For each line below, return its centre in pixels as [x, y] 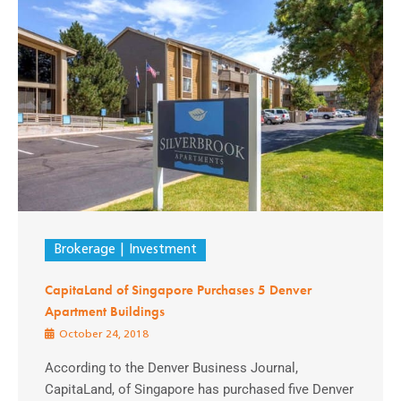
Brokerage [85, 250]
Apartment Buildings [105, 311]
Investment [162, 250]
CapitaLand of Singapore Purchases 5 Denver [178, 290]
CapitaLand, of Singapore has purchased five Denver [199, 389]
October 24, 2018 [102, 334]
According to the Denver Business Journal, [171, 367]
